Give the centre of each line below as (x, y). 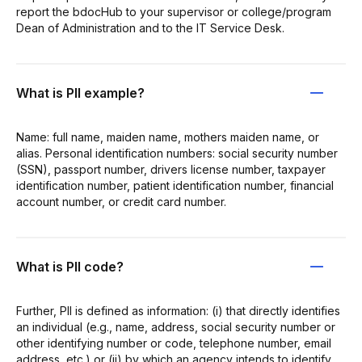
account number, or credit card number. (121, 201)
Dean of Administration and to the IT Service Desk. (150, 27)
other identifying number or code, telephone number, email (174, 343)
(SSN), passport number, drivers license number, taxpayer (171, 169)
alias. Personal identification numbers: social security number (177, 153)
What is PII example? (80, 93)
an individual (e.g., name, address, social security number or (176, 326)
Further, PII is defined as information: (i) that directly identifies (178, 310)
